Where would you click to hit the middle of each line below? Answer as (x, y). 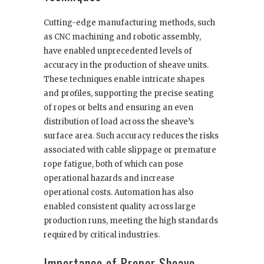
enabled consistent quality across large (120, 207)
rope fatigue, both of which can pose (113, 164)
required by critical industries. (102, 235)
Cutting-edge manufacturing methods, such (129, 23)
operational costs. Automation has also (118, 193)
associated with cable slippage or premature (130, 150)
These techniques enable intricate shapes (124, 80)
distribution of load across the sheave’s (119, 122)
